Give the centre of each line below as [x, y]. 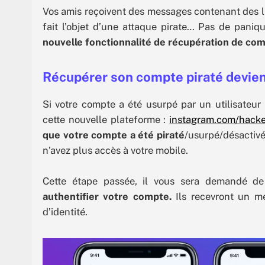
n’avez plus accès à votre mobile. [115, 151]
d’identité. [65, 211]
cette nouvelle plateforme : [106, 120]
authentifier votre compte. [107, 196]
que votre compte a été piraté [114, 135]
